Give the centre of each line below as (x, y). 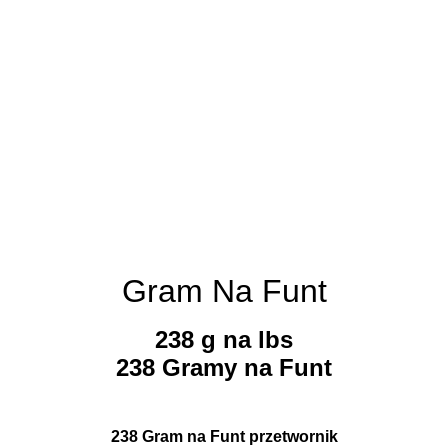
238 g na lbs (224, 340)
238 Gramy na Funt (224, 368)
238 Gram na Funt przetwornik (224, 437)
